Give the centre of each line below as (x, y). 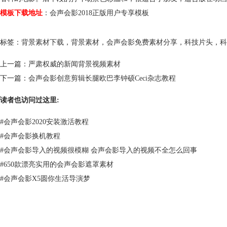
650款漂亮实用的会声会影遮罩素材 (59, 165)
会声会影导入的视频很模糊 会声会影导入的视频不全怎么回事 (100, 150)
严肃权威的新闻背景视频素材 (74, 64)
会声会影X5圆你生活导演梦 (47, 179)
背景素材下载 (43, 43)
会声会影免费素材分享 (142, 43)
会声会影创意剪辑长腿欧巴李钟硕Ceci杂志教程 (102, 79)
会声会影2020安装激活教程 (46, 122)
